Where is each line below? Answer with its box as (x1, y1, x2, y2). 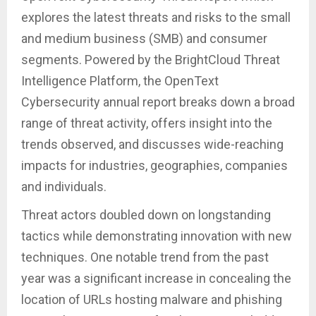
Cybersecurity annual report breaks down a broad (21, 94, 295, 109)
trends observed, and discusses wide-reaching (21, 136, 284, 152)
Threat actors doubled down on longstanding (21, 207, 271, 222)
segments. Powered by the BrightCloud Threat (21, 51, 280, 67)
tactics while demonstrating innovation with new (21, 228, 292, 243)
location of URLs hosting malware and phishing (21, 291, 282, 307)
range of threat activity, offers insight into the (21, 115, 272, 130)
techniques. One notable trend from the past (21, 249, 269, 265)
